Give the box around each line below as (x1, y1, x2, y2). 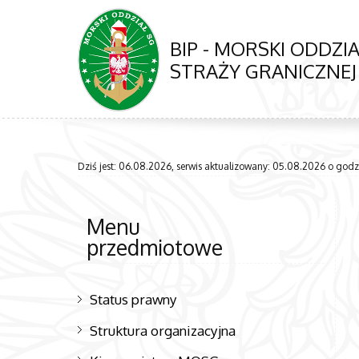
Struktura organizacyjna (90, 321, 236, 339)
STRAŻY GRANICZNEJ (170, 58, 357, 83)
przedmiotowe (86, 234, 223, 261)
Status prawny (90, 290, 178, 309)
